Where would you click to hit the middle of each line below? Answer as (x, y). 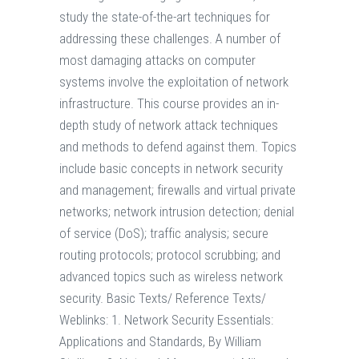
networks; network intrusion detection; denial (177, 212)
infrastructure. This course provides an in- (169, 104)
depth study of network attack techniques (169, 125)
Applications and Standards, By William (160, 342)
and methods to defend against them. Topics (178, 147)
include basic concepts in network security (171, 169)
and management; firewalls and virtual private (177, 190)
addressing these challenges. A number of (170, 39)
